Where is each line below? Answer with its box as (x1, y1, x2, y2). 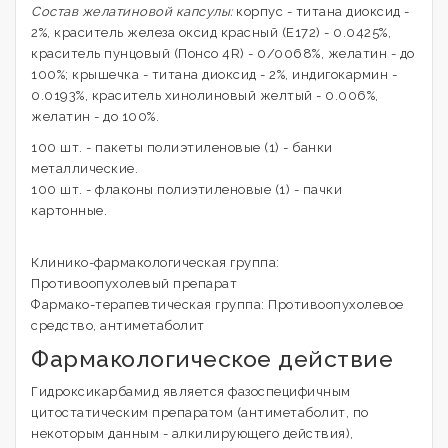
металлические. (31, 161, 138, 176)
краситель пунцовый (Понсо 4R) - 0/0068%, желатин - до (31, 46, 415, 61)
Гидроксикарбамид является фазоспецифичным (31, 384, 351, 399)
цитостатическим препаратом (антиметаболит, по (31, 405, 369, 420)
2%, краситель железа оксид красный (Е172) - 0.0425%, (31, 25, 391, 40)
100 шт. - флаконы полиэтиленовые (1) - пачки (31, 182, 342, 197)
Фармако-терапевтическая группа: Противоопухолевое (31, 297, 404, 312)
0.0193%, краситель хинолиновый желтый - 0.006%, (31, 88, 379, 103)
